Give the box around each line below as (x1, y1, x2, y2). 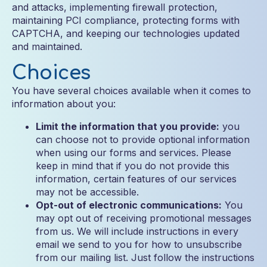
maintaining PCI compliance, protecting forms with (12, 14, 240, 26)
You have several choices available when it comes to (12, 85, 251, 97)
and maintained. (12, 41, 82, 52)
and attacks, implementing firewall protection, (12, 1, 218, 13)
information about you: (12, 98, 116, 110)
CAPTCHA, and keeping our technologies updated (12, 27, 240, 39)
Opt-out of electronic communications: (36, 199, 222, 211)
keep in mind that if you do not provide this (36, 160, 229, 172)
